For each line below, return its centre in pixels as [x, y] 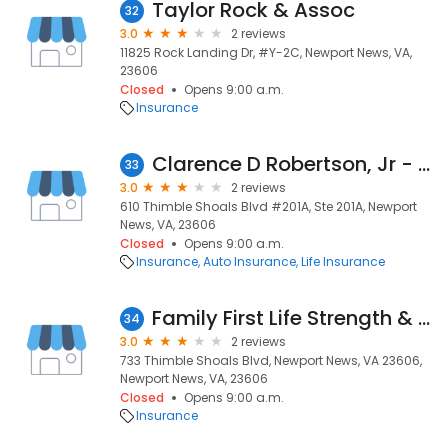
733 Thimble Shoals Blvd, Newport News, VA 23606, [271, 360]
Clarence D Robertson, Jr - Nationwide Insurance [424, 164]
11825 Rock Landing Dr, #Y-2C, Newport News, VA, [266, 52]
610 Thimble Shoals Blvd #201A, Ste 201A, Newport [268, 206]
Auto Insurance [249, 261]
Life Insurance [343, 261]
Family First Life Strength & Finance [424, 318]
